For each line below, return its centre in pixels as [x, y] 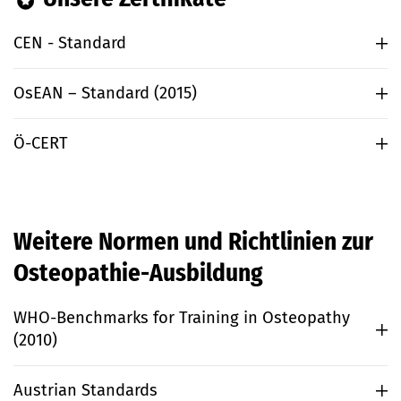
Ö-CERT [41, 144]
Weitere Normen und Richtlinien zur [193, 242]
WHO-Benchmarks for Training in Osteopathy [182, 318]
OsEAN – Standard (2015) [105, 94]
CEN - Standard [70, 43]
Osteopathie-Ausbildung [138, 273]
